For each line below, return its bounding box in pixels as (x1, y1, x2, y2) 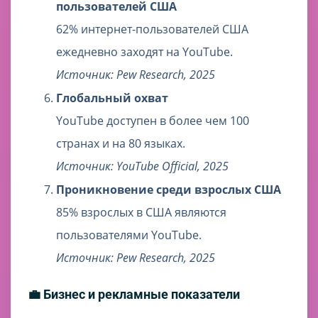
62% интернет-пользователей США (56, 21, 248, 38)
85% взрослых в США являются (56, 204, 226, 221)
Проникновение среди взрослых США (56, 182, 281, 198)
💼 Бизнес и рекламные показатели (28, 287, 240, 302)
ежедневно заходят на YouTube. (56, 44, 233, 60)
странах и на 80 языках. (56, 136, 185, 152)
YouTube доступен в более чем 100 (56, 113, 249, 129)
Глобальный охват (56, 90, 168, 106)
